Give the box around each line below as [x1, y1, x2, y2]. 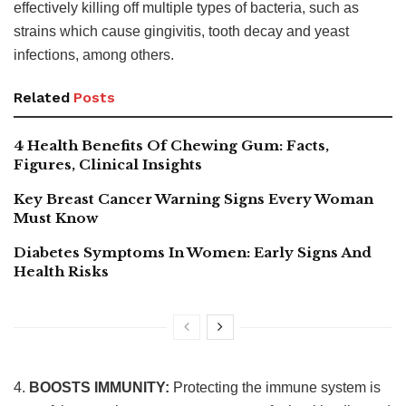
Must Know [14, 208, 98, 227]
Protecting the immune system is [173, 379, 381, 395]
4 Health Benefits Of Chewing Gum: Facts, [14, 136, 329, 154]
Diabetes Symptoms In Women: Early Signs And [14, 243, 372, 261]
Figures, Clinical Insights [14, 155, 202, 173]
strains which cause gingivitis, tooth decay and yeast [14, 23, 349, 39]
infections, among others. [14, 46, 174, 63]
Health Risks [14, 262, 109, 280]
